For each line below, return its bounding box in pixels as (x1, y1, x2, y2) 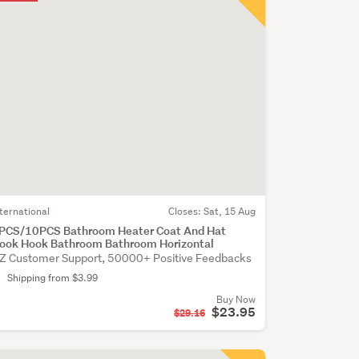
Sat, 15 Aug (203, 204, 256, 218)
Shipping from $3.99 (6, 270, 98, 284)
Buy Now (216, 292, 256, 306)
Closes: (167, 204, 204, 218)
